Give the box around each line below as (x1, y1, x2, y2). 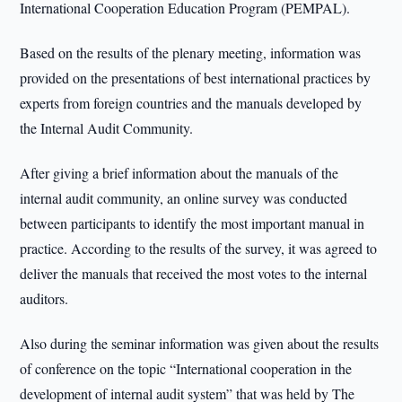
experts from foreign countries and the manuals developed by (20, 93, 363, 112)
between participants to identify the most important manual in (20, 214, 365, 232)
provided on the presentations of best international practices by (20, 68, 371, 87)
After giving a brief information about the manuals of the (20, 163, 339, 182)
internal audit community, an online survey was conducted (20, 188, 348, 207)
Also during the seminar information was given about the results (20, 334, 380, 353)
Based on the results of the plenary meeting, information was (20, 43, 362, 62)
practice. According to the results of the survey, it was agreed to (20, 239, 378, 258)
